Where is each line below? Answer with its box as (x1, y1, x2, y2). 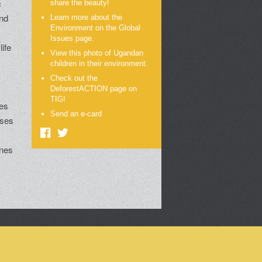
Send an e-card (50, 109, 102, 119)
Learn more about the (50, 13, 123, 22)
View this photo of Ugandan (50, 49, 144, 58)
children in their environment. (50, 59, 149, 68)
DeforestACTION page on (50, 84, 137, 94)
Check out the (50, 74, 98, 83)
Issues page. (50, 34, 95, 43)
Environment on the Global (50, 23, 141, 33)
